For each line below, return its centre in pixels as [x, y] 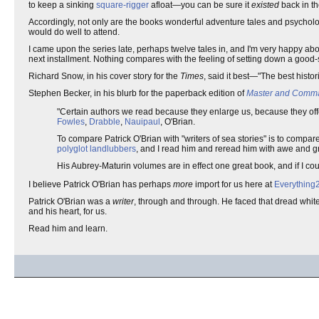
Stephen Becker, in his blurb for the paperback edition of [137, 93]
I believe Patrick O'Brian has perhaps [101, 184]
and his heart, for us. [68, 211]
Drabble [105, 122]
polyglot [72, 149]
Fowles [71, 122]
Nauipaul [142, 122]
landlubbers [113, 149]
